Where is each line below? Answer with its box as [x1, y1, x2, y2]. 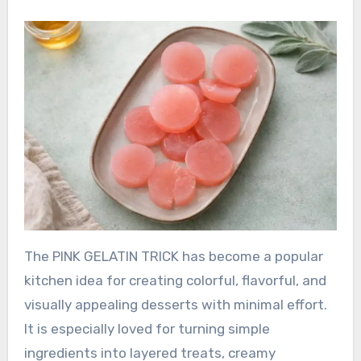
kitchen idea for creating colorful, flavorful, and [23, 272, 326, 288]
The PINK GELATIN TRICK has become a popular [23, 247, 33, 264]
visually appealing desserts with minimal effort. [23, 296, 327, 313]
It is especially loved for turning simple [23, 320, 270, 337]
